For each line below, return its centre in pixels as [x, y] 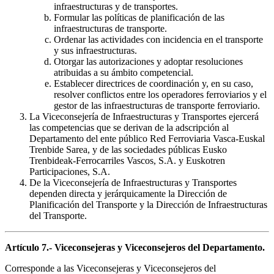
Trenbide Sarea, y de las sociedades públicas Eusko [128, 150]
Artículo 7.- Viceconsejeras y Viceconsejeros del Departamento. [135, 248]
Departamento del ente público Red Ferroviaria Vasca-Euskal [147, 139]
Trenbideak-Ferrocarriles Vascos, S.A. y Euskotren [127, 161]
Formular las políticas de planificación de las [139, 18]
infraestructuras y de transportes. [116, 7]
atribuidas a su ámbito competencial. [124, 73]
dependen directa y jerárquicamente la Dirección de [128, 194]
